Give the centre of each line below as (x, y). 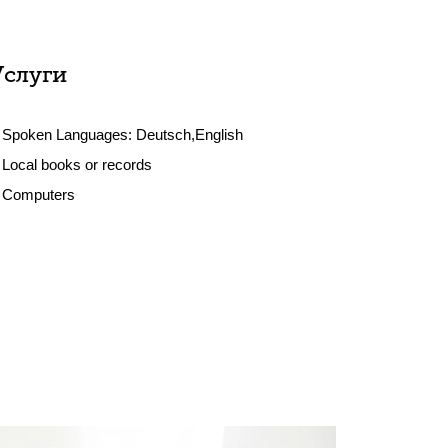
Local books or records (77, 164)
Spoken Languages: (69, 134)
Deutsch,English (190, 134)
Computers (39, 194)
